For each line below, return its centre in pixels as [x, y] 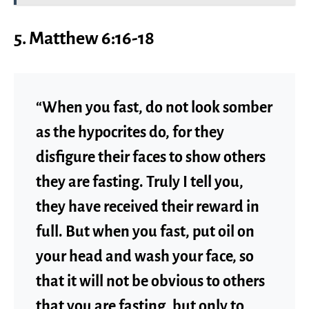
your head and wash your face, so [145, 256]
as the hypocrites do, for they [130, 132]
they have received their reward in [148, 207]
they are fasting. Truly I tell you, [140, 182]
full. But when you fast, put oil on [145, 231]
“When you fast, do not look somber [154, 107]
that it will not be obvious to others [150, 281]
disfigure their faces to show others [151, 157]
